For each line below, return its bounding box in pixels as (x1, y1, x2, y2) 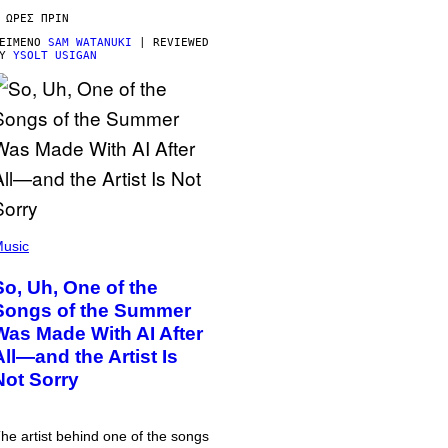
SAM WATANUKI (48, 36, 132, 49)
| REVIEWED (132, 36, 209, 49)
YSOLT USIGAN (13, 49, 97, 62)
